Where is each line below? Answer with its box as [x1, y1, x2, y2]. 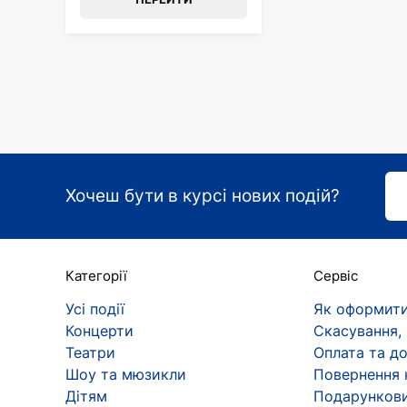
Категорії [65, 267, 127, 284]
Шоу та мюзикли [65, 365, 186, 383]
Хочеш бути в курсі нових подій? [65, 185, 340, 206]
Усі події [65, 300, 124, 318]
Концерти [65, 322, 134, 340]
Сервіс [313, 267, 359, 284]
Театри [65, 343, 115, 362]
